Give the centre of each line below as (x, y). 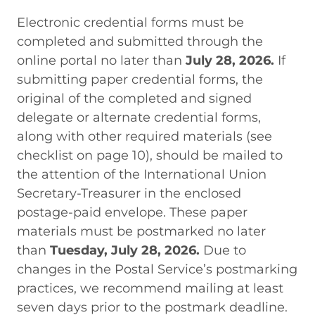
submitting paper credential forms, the (140, 79)
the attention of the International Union (142, 174)
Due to (223, 250)
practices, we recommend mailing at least (150, 288)
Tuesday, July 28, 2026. (125, 250)
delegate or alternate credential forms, (139, 117)
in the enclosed (191, 193)
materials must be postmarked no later (141, 231)
